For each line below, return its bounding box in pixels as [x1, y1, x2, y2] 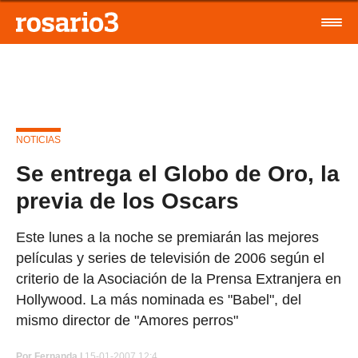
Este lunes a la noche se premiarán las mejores [16, 229, 319, 245]
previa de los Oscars [16, 189, 239, 213]
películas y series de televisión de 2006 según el [16, 250, 324, 266]
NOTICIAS [16, 134, 61, 145]
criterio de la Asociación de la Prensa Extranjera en [16, 271, 341, 287]
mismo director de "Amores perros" [16, 312, 238, 328]
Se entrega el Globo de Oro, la [16, 161, 340, 186]
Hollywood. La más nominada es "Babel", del [16, 292, 301, 308]
